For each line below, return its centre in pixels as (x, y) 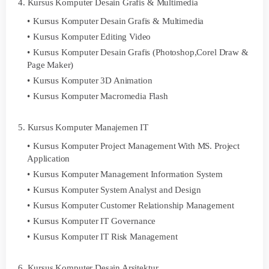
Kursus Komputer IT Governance (94, 221)
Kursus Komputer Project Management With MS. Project (136, 146)
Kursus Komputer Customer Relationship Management (133, 205)
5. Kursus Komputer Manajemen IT (83, 127)
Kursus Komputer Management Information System (128, 174)
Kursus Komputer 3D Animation (92, 80)
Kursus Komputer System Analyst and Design (117, 190)
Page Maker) (50, 65)
